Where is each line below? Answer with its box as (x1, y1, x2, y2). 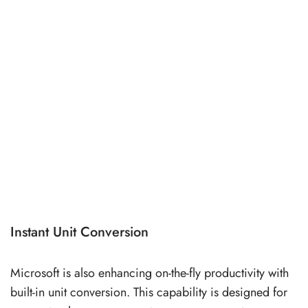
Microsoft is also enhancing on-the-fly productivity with (10, 263, 289, 282)
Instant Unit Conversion (10, 221, 148, 242)
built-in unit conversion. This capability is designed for (10, 283, 287, 301)
